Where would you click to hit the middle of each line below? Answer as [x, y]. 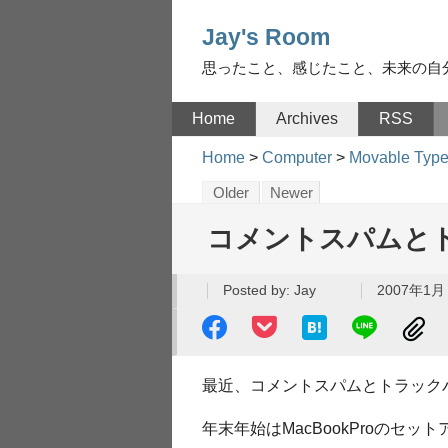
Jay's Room [266, 37]
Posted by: [258, 290]
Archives [307, 118]
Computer [297, 157]
